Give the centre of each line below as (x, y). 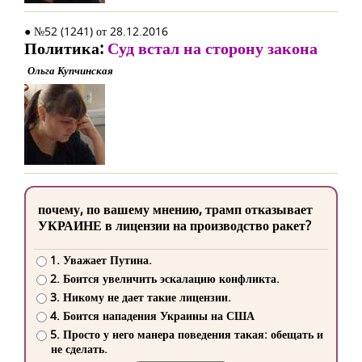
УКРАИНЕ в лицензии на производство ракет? (175, 225)
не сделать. (79, 349)
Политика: (66, 48)
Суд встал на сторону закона (213, 48)
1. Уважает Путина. (101, 260)
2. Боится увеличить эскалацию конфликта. (164, 279)
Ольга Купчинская (70, 70)
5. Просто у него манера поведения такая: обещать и (186, 335)
